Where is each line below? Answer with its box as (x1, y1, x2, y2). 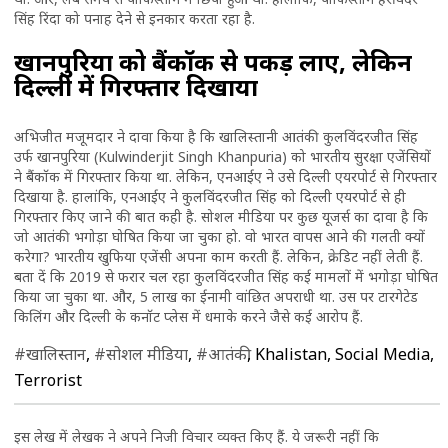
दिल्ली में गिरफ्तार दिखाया (13, 69, 258, 103)
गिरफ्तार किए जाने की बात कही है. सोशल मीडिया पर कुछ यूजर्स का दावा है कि (13, 206, 428, 226)
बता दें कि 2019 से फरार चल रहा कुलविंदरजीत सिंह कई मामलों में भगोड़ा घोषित (13, 266, 438, 286)
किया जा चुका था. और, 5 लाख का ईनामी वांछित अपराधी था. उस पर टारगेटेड (13, 286, 418, 306)
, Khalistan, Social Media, (246, 342, 434, 365)
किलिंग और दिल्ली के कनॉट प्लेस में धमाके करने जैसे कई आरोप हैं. (13, 306, 363, 326)
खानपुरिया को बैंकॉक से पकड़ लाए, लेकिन (13, 44, 412, 78)
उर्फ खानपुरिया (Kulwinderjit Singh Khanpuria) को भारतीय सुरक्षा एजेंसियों (13, 146, 431, 166)
